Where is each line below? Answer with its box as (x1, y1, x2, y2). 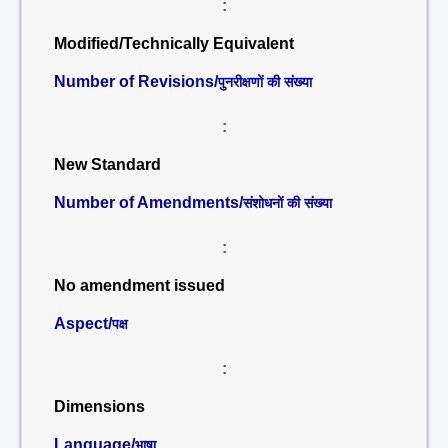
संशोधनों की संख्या (243, 195, 332, 211)
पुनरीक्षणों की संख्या (218, 74, 312, 90)
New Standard (54, 156, 161, 173)
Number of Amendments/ (54, 194, 243, 211)
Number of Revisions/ (54, 73, 218, 90)
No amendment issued (54, 277, 225, 294)
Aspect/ (54, 315, 112, 332)
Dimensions (54, 398, 145, 415)
